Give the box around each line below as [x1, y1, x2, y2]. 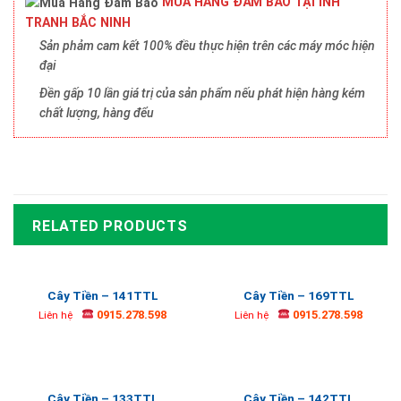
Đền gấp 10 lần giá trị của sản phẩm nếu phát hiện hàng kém [39, 85, 365, 100]
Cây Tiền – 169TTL [243, 288, 354, 303]
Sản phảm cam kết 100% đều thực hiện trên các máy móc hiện [39, 38, 375, 54]
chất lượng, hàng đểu [39, 105, 154, 120]
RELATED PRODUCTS [32, 218, 188, 235]
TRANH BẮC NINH [25, 15, 131, 30]
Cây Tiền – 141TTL [47, 288, 158, 303]
